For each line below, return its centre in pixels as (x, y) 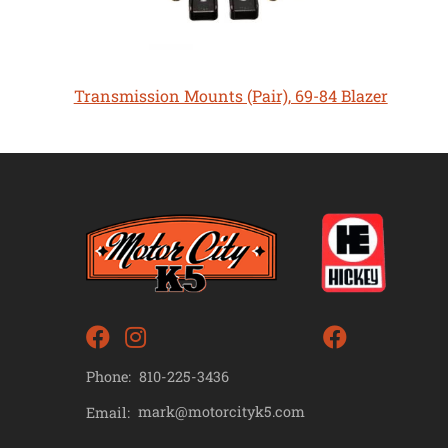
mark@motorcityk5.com (222, 412)
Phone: (109, 376)
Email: (108, 412)
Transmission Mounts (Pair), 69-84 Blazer (230, 96)
